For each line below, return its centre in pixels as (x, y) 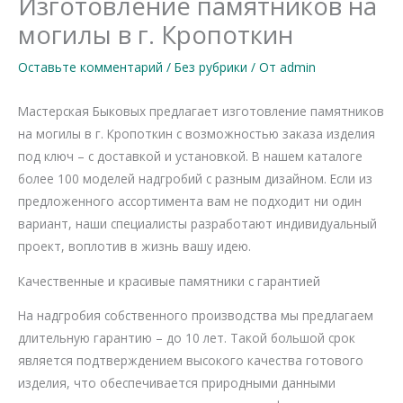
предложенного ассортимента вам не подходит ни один (190, 201)
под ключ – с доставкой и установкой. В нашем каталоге (190, 156)
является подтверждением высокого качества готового (191, 361)
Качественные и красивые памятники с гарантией (169, 281)
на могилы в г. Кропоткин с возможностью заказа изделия (197, 133)
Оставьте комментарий (90, 67)
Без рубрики (211, 67)
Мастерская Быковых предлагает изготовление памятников (201, 111)
